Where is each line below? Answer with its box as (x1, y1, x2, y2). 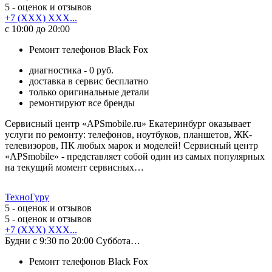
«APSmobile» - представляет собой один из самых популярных (5, 151, 265, 161)
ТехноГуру (5, 191, 49, 202)
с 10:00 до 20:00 (5, 23, 70, 34)
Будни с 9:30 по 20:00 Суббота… (5, 235, 140, 246)
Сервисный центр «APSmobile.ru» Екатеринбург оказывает (5, 118, 251, 129)
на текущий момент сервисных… (5, 161, 144, 172)
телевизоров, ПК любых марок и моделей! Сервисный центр (5, 140, 258, 151)
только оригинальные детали (29, 86, 149, 97)
